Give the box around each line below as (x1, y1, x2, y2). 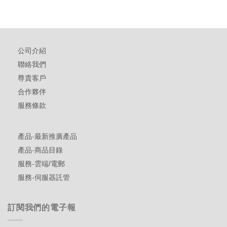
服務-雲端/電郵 (18, 160, 65, 168)
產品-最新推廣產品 (18, 132, 77, 141)
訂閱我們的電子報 (8, 203, 76, 212)
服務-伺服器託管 (18, 173, 70, 182)
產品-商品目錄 (18, 146, 63, 155)
